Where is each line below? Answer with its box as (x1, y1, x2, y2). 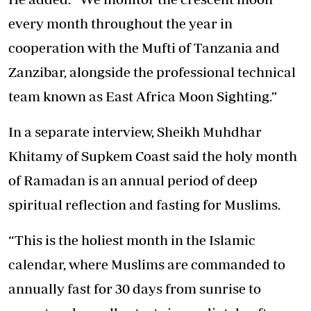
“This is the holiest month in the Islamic (8, 231, 255, 248)
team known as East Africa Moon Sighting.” (8, 87, 277, 104)
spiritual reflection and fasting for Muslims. (8, 196, 280, 212)
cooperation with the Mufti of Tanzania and (8, 39, 280, 56)
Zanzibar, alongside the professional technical (8, 63, 296, 80)
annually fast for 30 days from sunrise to (8, 280, 261, 296)
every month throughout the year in (8, 15, 233, 31)
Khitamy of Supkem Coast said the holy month (8, 147, 297, 164)
